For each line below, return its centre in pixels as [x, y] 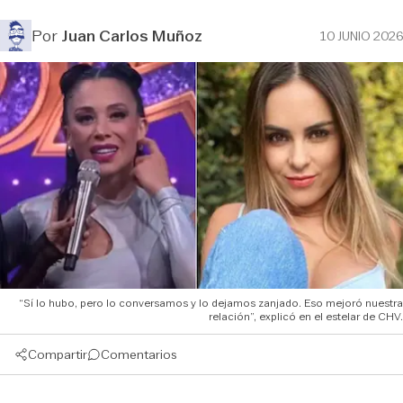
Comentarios [139, 354]
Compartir [58, 354]
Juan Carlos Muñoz [132, 36]
